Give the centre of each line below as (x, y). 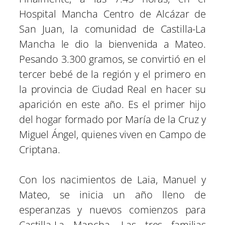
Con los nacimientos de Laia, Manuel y (113, 179)
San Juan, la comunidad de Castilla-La (113, 29)
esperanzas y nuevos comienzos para (113, 209)
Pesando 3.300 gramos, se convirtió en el (113, 59)
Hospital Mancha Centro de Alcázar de (113, 14)
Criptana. (40, 149)
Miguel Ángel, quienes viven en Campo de (113, 134)
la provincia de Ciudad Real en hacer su (113, 89)
